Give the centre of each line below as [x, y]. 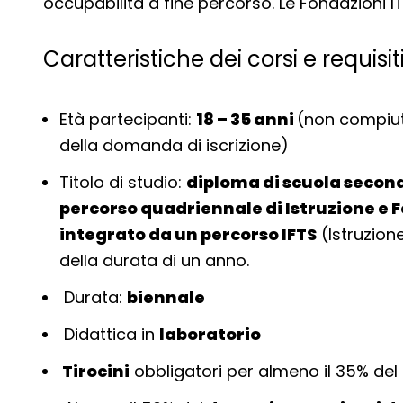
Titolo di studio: [123, 182]
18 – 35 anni [246, 119]
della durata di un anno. [154, 260]
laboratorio [210, 334]
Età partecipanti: [128, 119]
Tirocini [94, 371]
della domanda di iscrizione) [174, 145]
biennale [166, 297]
